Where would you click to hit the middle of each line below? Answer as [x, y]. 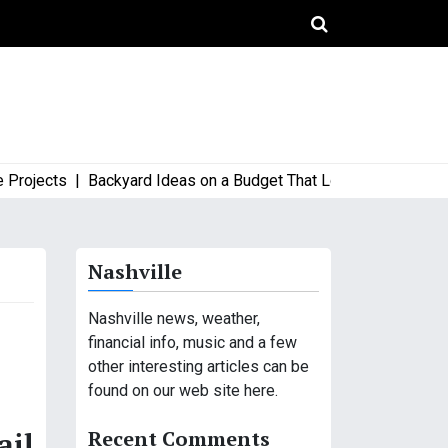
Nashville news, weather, [174, 318]
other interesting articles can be [198, 366]
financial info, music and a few [192, 342]
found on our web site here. [183, 390]
